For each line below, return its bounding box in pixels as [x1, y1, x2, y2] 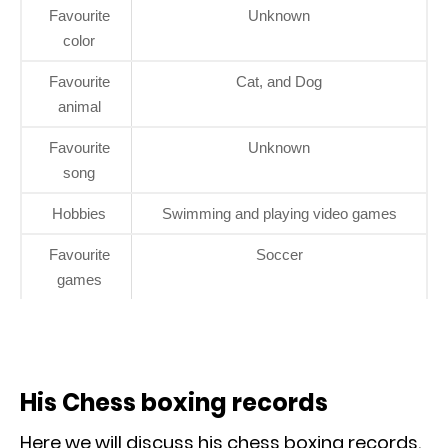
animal [57, 97, 101, 115]
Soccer [255, 245, 303, 263]
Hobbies [52, 204, 106, 222]
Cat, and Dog [236, 72, 322, 90]
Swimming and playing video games [161, 204, 397, 222]
